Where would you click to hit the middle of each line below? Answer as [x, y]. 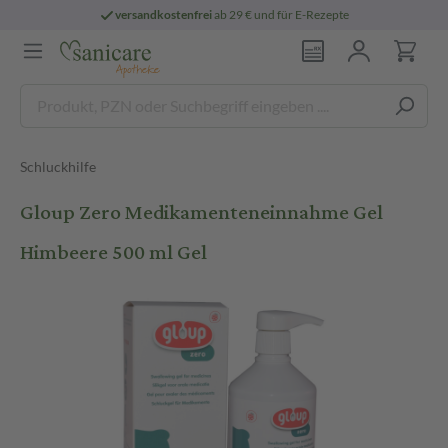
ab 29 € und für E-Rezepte [281, 14]
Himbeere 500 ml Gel [113, 252]
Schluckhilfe [58, 166]
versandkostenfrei [164, 14]
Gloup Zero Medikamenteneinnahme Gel [201, 212]
